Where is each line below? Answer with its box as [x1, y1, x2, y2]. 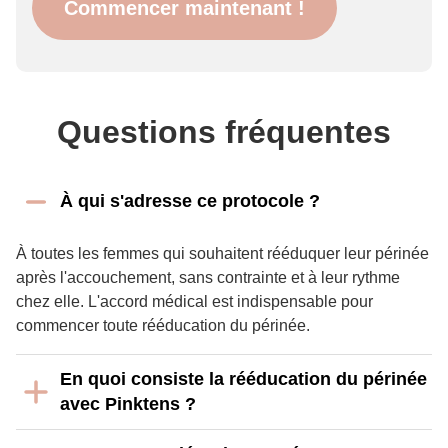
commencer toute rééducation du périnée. [16, 317, 310, 334]
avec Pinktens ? [60, 394, 196, 414]
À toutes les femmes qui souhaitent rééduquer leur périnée [16, 245, 429, 262]
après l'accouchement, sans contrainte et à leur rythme [16, 269, 400, 286]
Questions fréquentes [57, 114, 391, 150]
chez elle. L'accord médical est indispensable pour [16, 293, 373, 310]
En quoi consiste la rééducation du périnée [60, 369, 427, 389]
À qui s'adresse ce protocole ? [60, 191, 320, 211]
